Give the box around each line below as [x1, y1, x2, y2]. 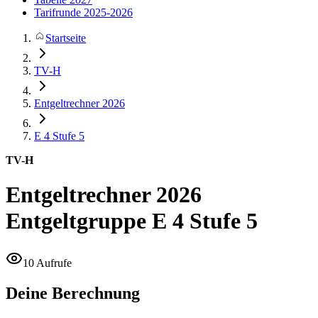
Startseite [45, 32, 86, 44]
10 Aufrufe [23, 256, 72, 269]
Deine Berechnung [6, 283, 140, 302]
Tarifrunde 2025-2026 [34, 6, 133, 18]
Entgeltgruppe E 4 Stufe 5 [6, 208, 258, 234]
